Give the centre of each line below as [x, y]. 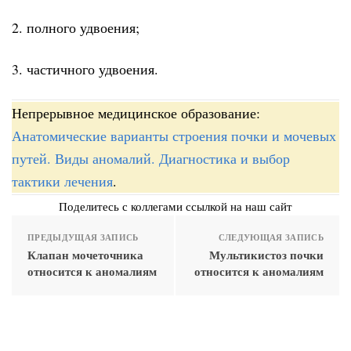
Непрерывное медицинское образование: [136, 113]
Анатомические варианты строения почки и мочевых [174, 136]
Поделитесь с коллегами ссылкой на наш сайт [175, 206]
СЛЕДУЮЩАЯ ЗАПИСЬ [271, 238]
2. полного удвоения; [76, 28]
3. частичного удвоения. [85, 69]
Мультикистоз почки [266, 255]
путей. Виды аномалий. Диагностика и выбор [151, 159]
